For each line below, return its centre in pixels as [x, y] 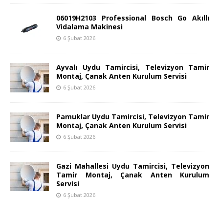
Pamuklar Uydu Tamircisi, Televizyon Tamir [133, 117]
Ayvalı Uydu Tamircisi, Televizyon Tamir [133, 67]
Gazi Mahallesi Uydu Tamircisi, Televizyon [133, 166]
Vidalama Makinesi [89, 27]
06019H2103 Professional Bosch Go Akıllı [133, 18]
